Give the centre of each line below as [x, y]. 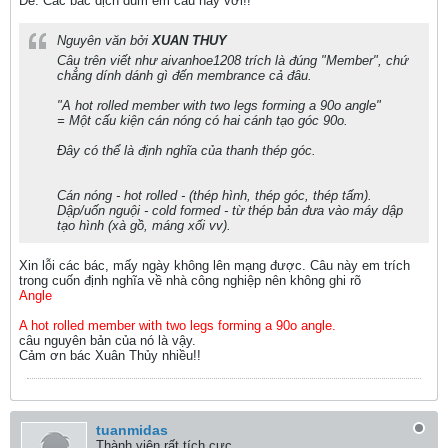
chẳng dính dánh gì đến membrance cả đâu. [184, 75]
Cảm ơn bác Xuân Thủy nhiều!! [110, 355]
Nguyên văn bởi [104, 40]
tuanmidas [132, 430]
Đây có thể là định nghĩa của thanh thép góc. [186, 150]
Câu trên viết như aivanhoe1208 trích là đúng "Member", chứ [232, 60]
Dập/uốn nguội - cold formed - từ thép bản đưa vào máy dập [230, 210]
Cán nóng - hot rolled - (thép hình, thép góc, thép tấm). [214, 195]
